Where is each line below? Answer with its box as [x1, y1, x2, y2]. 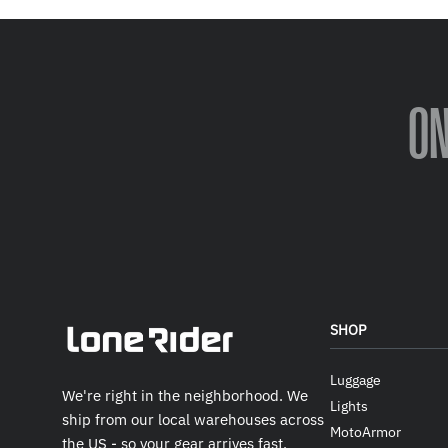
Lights [330, 397, 369, 416]
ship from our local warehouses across [62, 410, 324, 430]
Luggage [330, 371, 382, 390]
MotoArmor [330, 422, 402, 441]
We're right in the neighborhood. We [62, 386, 308, 406]
